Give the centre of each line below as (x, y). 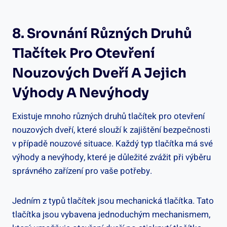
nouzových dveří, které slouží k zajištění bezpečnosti (111, 130)
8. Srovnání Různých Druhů (102, 34)
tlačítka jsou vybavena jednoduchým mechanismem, (111, 215)
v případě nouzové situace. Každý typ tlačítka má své (112, 144)
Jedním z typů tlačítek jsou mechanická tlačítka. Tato (113, 201)
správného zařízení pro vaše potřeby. (82, 171)
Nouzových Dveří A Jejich (99, 73)
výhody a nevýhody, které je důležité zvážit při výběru (111, 158)
